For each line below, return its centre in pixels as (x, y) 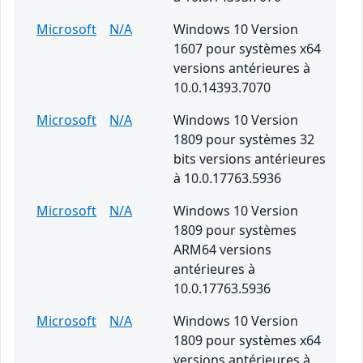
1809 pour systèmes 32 (244, 140)
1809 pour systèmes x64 (247, 341)
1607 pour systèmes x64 (247, 49)
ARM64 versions (222, 250)
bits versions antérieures (250, 159)
